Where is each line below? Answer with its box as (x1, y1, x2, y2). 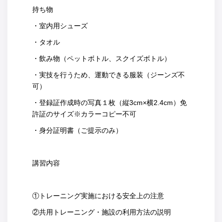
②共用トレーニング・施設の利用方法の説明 (32, 208, 171, 217)
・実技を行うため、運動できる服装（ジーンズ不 (32, 71, 185, 79)
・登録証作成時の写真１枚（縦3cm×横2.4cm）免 (32, 99, 187, 107)
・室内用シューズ (32, 22, 88, 30)
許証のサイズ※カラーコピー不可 (32, 110, 136, 118)
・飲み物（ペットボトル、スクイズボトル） (32, 55, 171, 63)
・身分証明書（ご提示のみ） (32, 126, 122, 135)
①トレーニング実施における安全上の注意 (32, 192, 164, 200)
